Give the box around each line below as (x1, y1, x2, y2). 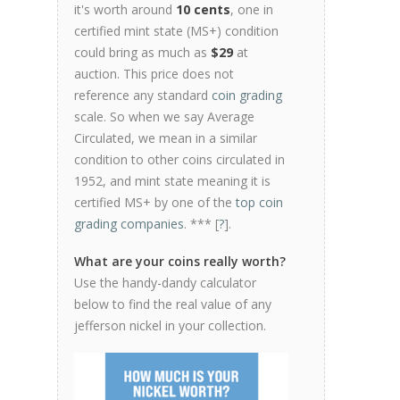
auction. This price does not (74, 65, 234, 82)
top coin (236, 194, 283, 211)
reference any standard (74, 87, 212, 104)
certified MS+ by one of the (74, 194, 236, 211)
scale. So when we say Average (74, 108, 254, 125)
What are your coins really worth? (74, 253, 286, 270)
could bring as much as (74, 44, 211, 61)
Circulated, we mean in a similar (74, 129, 257, 146)
